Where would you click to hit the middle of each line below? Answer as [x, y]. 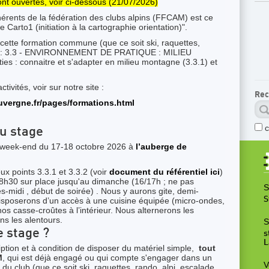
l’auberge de [161, 147]
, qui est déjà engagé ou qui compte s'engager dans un [107, 258]
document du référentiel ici [165, 172]
